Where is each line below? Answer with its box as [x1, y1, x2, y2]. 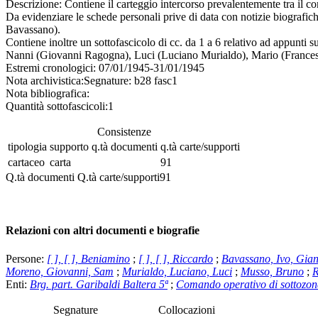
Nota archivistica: [6, 75, 84, 87]
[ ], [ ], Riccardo [138, 252, 213, 265]
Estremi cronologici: [6, 62, 96, 75]
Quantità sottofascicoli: [6, 100, 108, 113]
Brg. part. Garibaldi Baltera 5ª [30, 278, 168, 290]
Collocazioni [158, 303, 215, 316]
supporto [50, 141, 89, 153]
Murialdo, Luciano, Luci [122, 265, 232, 278]
